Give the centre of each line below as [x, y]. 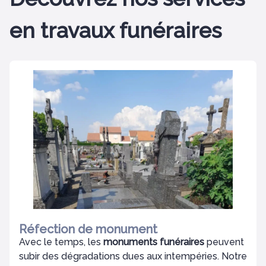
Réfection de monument [88, 229]
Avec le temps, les [61, 242]
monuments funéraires [154, 242]
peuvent [224, 242]
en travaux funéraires [115, 30]
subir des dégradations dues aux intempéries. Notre [133, 256]
